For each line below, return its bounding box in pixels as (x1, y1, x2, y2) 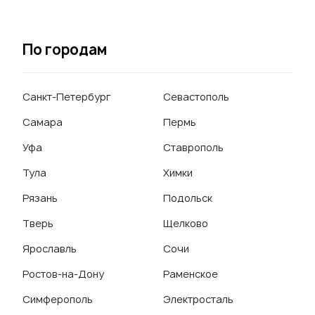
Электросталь (163, 292, 233, 306)
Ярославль (22, 242, 77, 255)
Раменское (163, 267, 218, 281)
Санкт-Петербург (22, 90, 111, 103)
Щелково (163, 217, 208, 230)
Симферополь (22, 292, 93, 306)
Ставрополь (163, 141, 224, 154)
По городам (22, 40, 107, 59)
